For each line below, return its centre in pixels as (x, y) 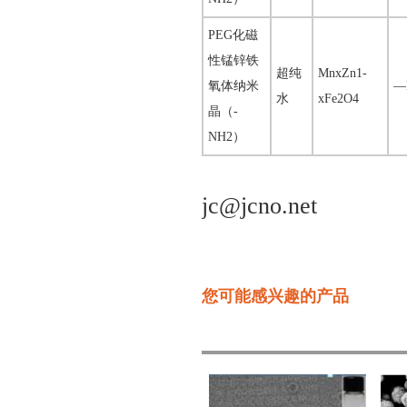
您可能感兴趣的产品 (275, 296)
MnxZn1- (342, 73)
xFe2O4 (338, 99)
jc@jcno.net (259, 205)
